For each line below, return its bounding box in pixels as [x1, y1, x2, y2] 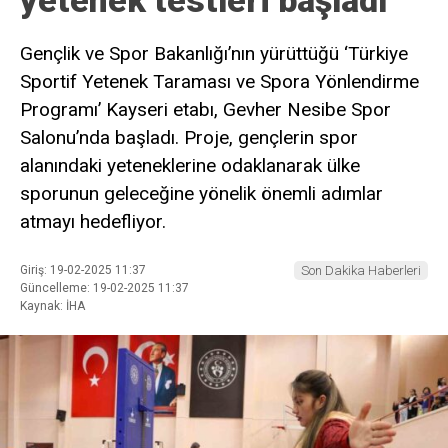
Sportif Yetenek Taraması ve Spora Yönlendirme [20, 70, 419, 94]
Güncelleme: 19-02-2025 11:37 [20, 280, 189, 295]
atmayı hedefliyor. [20, 210, 166, 234]
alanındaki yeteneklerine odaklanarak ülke [20, 154, 360, 178]
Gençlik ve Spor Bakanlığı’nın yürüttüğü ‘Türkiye [20, 42, 408, 66]
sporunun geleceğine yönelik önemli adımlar [20, 182, 383, 206]
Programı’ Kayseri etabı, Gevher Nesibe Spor [20, 98, 391, 122]
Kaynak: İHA [20, 298, 85, 313]
